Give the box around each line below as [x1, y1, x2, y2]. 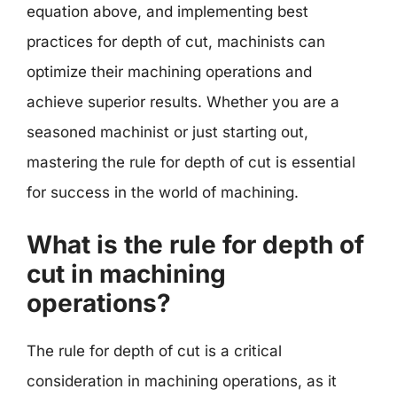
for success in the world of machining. [27, 183, 299, 201]
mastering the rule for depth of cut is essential [27, 153, 355, 171]
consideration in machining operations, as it [27, 371, 337, 390]
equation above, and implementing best [27, 3, 308, 20]
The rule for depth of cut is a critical [27, 341, 282, 360]
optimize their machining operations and [27, 63, 312, 81]
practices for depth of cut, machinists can [27, 33, 325, 51]
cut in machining [27, 258, 226, 289]
